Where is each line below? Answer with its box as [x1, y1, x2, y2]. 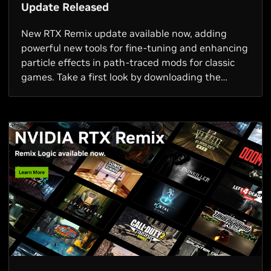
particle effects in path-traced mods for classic [21, 56, 235, 68]
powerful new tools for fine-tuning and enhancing [21, 41, 248, 54]
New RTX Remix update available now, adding [21, 27, 227, 39]
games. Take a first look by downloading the [21, 70, 221, 83]
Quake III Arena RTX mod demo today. [21, 85, 192, 97]
